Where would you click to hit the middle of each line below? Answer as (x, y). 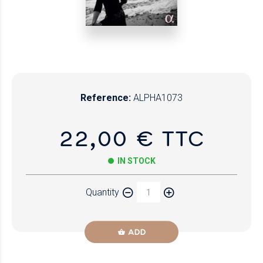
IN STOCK (136, 161)
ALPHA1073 (158, 98)
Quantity (102, 192)
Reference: (106, 98)
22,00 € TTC (131, 138)
